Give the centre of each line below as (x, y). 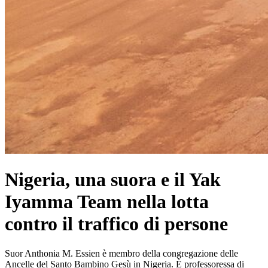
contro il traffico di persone (116, 224)
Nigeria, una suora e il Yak (113, 180)
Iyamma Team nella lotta (107, 202)
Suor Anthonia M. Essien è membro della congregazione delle (121, 253)
